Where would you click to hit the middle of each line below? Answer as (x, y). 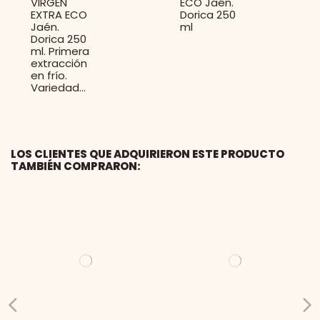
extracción (59, 64)
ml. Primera (60, 51)
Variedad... (58, 88)
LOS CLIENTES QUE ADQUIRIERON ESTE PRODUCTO (147, 154)
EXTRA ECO (59, 15)
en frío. (49, 76)
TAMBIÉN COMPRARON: (76, 166)
